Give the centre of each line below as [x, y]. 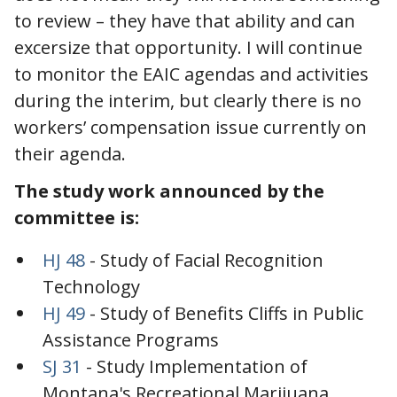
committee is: [77, 217]
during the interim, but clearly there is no [188, 100]
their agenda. [74, 153]
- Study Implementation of [195, 366]
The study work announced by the [169, 191]
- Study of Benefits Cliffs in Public [224, 313]
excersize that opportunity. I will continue [188, 47]
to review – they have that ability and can [185, 20]
